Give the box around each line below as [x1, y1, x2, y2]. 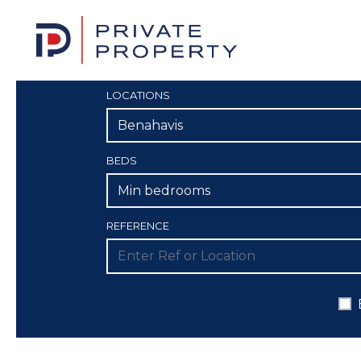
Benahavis [118, 118, 183, 134]
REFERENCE [106, 219, 169, 233]
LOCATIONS [106, 89, 170, 102]
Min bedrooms [118, 183, 210, 199]
